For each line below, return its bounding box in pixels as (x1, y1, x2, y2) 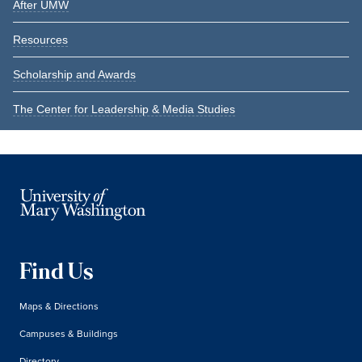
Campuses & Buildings (19, 326, 118, 340)
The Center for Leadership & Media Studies (13, 103, 235, 116)
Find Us (19, 263, 94, 284)
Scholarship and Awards (13, 68, 136, 81)
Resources (13, 33, 68, 46)
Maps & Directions (19, 299, 99, 313)
